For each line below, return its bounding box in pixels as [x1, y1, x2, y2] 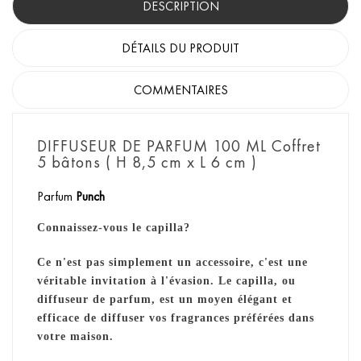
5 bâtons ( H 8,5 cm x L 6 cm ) [37, 151, 262, 172]
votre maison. [37, 330, 114, 342]
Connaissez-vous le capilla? [37, 221, 190, 234]
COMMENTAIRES [133, 81, 228, 98]
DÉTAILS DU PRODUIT [122, 39, 239, 56]
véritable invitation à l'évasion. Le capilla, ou [37, 274, 296, 287]
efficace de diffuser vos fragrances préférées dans [37, 311, 314, 324]
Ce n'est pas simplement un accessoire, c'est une [37, 255, 308, 268]
